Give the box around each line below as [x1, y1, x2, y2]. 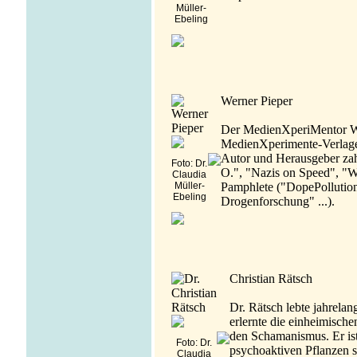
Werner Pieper [220, 93, 292, 108]
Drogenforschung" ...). [220, 194, 335, 208]
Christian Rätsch [229, 271, 312, 285]
